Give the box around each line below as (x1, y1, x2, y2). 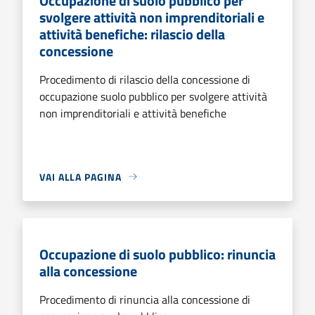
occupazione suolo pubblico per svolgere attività (39, 87, 267, 105)
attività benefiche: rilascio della (39, 22, 225, 45)
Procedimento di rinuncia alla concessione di (39, 290, 250, 308)
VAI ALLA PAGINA (39, 169, 122, 184)
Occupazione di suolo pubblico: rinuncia (39, 243, 276, 265)
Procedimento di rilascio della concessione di (39, 70, 250, 88)
